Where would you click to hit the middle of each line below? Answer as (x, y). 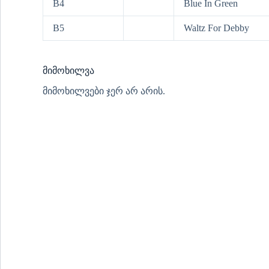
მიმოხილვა (68, 71)
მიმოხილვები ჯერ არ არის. (104, 91)
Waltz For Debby (216, 28)
